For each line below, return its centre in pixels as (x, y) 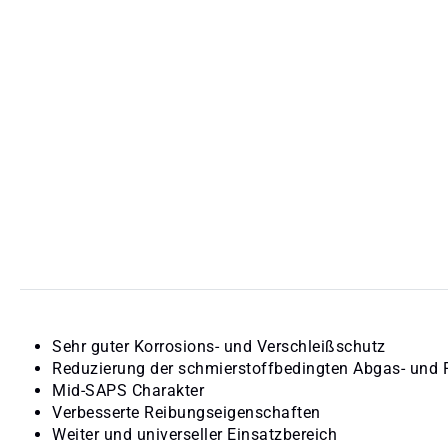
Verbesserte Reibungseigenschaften (186, 412)
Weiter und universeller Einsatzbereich (194, 434)
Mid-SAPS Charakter (128, 390)
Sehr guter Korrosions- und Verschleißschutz (219, 346)
